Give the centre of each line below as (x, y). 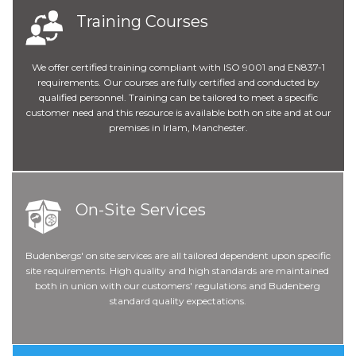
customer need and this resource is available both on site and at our (178, 112)
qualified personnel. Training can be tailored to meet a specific (178, 97)
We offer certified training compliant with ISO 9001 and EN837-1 (178, 67)
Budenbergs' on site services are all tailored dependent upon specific (178, 255)
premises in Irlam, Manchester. (178, 127)
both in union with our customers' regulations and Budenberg (178, 285)
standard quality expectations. (178, 300)
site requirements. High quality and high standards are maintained (178, 270)
